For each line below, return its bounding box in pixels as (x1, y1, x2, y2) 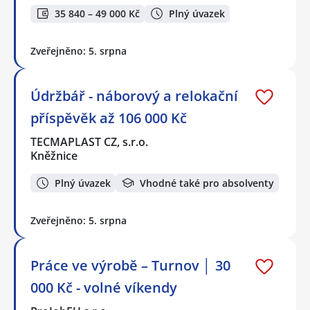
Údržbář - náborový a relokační (30, 86, 238, 106)
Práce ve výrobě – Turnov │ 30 (30, 255, 230, 275)
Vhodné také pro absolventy (140, 176, 274, 190)
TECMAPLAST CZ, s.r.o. (30, 134, 149, 150)
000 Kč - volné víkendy (30, 277, 177, 297)
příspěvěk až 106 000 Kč (30, 109, 187, 128)
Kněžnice (30, 148, 77, 164)
